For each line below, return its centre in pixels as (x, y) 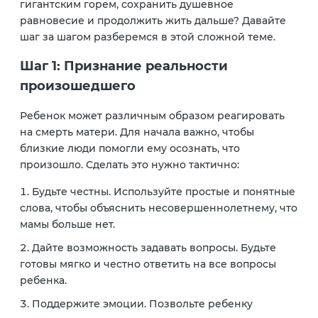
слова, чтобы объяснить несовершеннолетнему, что (159, 208)
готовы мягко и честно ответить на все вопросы (148, 264)
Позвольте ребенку (199, 304)
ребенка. (43, 281)
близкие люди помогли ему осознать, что (130, 148)
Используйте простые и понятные (203, 192)
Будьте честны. (71, 192)
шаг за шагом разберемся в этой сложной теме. (148, 37)
